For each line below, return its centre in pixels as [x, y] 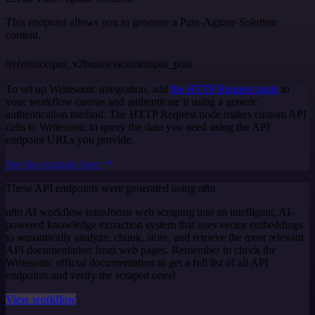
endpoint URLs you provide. [70, 140]
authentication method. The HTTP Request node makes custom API [156, 115]
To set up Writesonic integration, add [88, 89]
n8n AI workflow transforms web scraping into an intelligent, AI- [150, 212]
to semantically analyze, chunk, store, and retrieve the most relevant [155, 238]
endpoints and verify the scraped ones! [91, 276]
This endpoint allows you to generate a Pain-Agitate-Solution [141, 22]
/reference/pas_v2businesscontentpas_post [99, 64]
